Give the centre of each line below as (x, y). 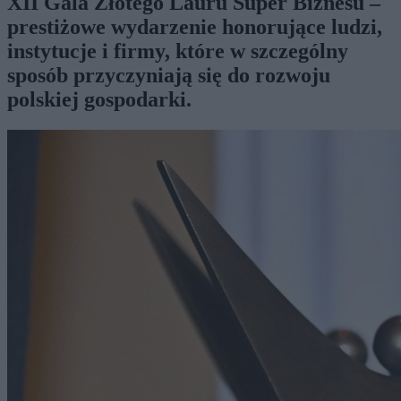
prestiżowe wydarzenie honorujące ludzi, (195, 26)
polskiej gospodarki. (99, 99)
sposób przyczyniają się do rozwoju (169, 75)
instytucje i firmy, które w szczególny (178, 51)
